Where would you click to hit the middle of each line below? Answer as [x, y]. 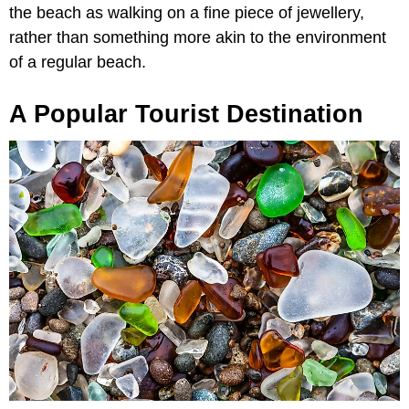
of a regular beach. [78, 62]
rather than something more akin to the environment [198, 37]
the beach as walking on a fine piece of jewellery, [187, 12]
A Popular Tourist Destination [186, 114]
